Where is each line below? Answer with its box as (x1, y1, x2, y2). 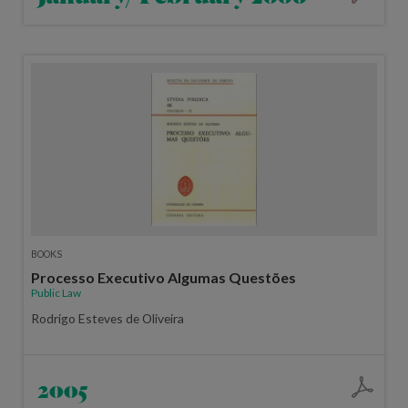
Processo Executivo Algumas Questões (30, 268, 296, 286)
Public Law (30, 285, 81, 300)
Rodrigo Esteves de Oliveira (30, 310, 184, 326)
